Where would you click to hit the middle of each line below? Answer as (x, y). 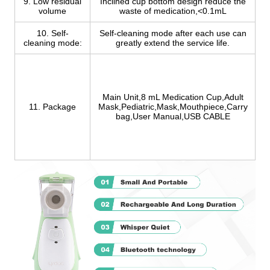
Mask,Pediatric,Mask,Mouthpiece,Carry (173, 106)
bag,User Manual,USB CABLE (173, 116)
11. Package (52, 106)
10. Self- (52, 33)
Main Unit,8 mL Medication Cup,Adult (173, 97)
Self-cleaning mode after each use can (173, 33)
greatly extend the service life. (173, 42)
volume (52, 11)
